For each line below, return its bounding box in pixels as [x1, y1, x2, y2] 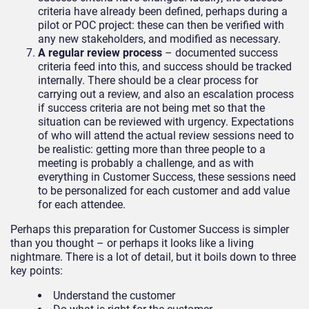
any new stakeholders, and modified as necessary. [38, 32, 281, 46]
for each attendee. [38, 198, 126, 212]
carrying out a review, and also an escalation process [38, 88, 294, 101]
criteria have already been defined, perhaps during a [38, 5, 288, 19]
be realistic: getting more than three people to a [38, 143, 266, 157]
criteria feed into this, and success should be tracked [38, 60, 292, 74]
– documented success [165, 46, 278, 60]
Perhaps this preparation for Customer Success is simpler [10, 223, 289, 237]
